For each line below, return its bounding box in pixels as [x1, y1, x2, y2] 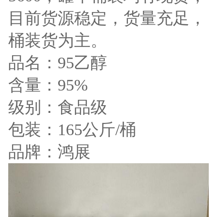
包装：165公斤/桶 [8, 120, 136, 139]
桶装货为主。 [8, 31, 107, 49]
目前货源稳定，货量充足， [8, 9, 206, 27]
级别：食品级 [8, 98, 107, 116]
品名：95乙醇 [8, 53, 107, 72]
